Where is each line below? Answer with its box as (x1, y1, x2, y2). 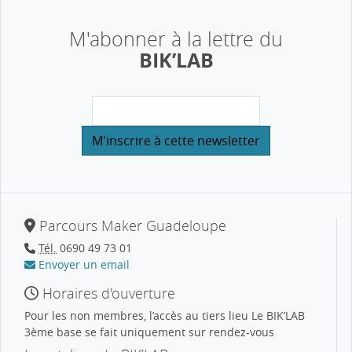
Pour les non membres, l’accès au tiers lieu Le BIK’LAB (24, 307, 305, 323)
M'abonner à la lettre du (69, 25, 283, 52)
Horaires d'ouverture (38, 283, 176, 302)
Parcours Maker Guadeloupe (35, 215, 226, 235)
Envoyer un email (35, 256, 130, 272)
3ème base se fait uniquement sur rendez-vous (24, 324, 274, 339)
